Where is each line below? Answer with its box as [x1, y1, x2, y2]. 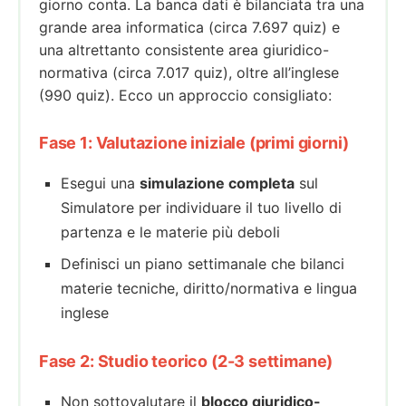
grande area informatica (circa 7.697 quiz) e [39, 17, 340, 36]
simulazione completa [140, 173, 295, 192]
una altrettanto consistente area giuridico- [39, 40, 329, 59]
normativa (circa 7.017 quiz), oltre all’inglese [39, 63, 339, 82]
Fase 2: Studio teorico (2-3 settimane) [39, 351, 333, 371]
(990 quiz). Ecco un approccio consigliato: [39, 85, 332, 104]
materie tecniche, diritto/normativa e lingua [61, 278, 357, 297]
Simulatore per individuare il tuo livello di [61, 198, 342, 217]
